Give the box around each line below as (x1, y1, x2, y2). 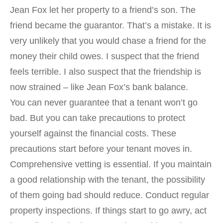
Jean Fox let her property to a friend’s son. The (10, 5, 196, 15)
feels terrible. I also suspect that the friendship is (10, 67, 201, 77)
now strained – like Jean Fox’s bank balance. (10, 82, 188, 93)
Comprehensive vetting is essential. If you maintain (10, 159, 212, 170)
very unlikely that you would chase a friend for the (10, 36, 206, 46)
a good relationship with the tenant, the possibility (10, 175, 205, 185)
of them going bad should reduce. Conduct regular (10, 190, 209, 201)
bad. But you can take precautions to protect (10, 113, 185, 123)
